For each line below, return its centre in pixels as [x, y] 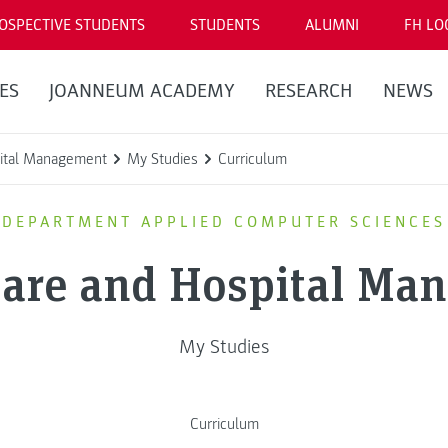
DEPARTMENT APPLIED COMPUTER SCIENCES [224, 221]
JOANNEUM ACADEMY [141, 91]
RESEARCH [308, 91]
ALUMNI [332, 25]
